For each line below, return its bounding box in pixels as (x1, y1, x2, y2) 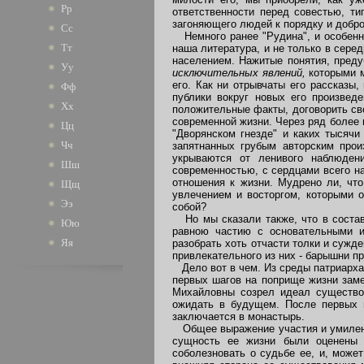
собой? (172, 200, 206, 213)
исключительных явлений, (172, 66, 310, 79)
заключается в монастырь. (172, 310, 305, 323)
